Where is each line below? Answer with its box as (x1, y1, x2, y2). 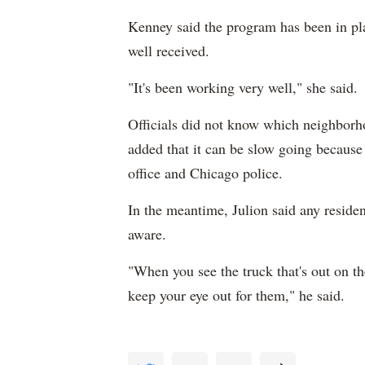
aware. (128, 224, 166, 244)
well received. (128, 41, 209, 60)
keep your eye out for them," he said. (128, 285, 345, 305)
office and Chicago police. (128, 163, 283, 182)
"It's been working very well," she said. (128, 77, 358, 97)
